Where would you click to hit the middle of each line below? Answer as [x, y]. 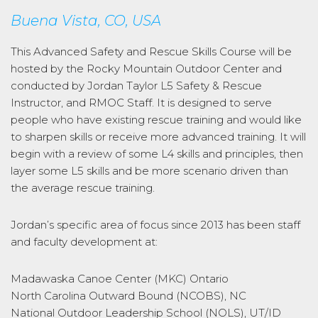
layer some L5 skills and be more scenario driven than [149, 171]
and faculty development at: [84, 242]
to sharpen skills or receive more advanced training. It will [158, 137]
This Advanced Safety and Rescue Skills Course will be [151, 51]
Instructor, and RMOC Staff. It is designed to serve [141, 103]
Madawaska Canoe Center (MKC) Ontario [120, 279]
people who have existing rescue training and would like [156, 120]
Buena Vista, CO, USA [86, 21]
